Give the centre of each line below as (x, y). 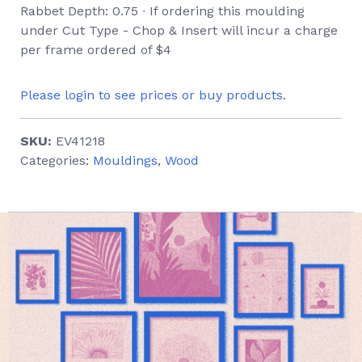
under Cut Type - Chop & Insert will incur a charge (179, 30)
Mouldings (125, 160)
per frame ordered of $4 (96, 50)
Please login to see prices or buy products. (153, 95)
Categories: (57, 160)
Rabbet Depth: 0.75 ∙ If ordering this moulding (162, 11)
